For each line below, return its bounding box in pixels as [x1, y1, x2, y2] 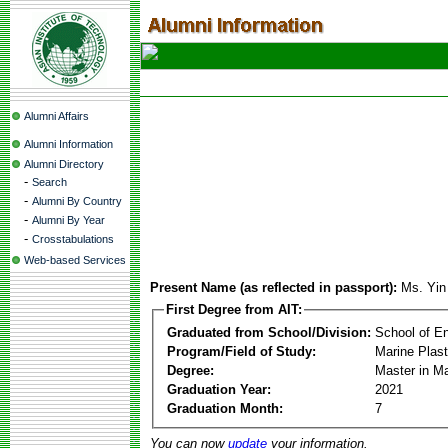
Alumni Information [24, 138, 113, 150]
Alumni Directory [24, 158, 104, 170]
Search [32, 176, 67, 188]
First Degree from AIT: [166, 302, 302, 317]
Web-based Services [24, 254, 126, 266]
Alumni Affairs [24, 110, 89, 122]
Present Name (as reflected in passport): [150, 280, 397, 295]
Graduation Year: [167, 381, 271, 397]
